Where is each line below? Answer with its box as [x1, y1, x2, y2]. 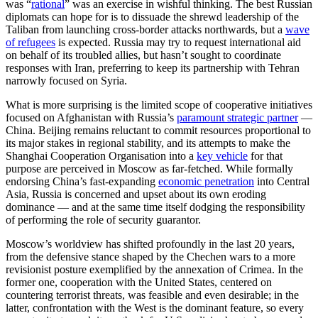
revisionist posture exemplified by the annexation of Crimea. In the [6, 263, 303, 276]
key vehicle [197, 150, 248, 163]
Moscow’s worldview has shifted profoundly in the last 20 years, [6, 238, 295, 251]
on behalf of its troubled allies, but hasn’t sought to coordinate [6, 49, 281, 62]
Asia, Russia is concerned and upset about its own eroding [6, 188, 266, 201]
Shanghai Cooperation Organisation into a [6, 150, 197, 163]
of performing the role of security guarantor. [6, 214, 201, 226]
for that [248, 150, 283, 163]
